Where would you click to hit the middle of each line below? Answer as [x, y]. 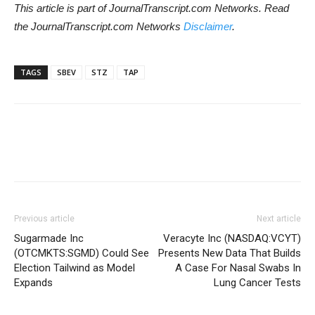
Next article [279, 219]
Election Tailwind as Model [75, 268]
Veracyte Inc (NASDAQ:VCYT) [232, 238]
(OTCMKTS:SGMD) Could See [82, 253]
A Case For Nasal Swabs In [238, 268]
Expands [33, 283]
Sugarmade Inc [49, 238]
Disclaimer [208, 26]
